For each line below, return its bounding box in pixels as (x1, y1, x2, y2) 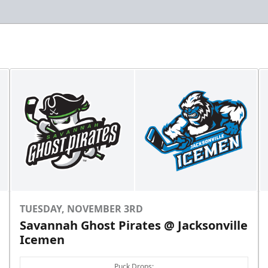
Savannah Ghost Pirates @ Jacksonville (20, 217, 248, 234)
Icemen (20, 232, 65, 248)
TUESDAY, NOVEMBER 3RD (20, 202, 144, 216)
